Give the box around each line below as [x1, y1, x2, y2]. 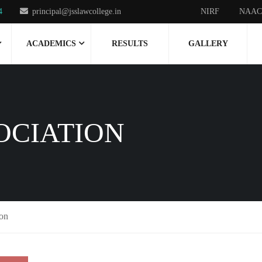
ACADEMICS [26, 39, 76, 48]
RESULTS [112, 39, 149, 48]
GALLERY [188, 39, 228, 48]
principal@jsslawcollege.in [32, 7, 121, 16]
